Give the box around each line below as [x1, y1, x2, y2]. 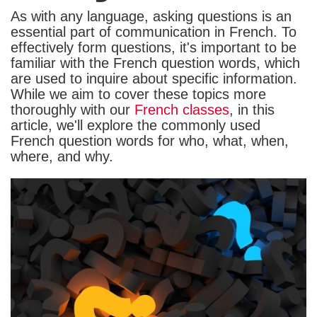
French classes [134, 101, 229, 117]
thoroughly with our [11, 101, 134, 117]
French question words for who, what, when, [11, 132, 289, 149]
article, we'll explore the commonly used [11, 117, 260, 133]
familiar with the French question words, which [11, 54, 300, 71]
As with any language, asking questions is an [11, 8, 292, 24]
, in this [229, 101, 275, 117]
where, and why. [11, 148, 117, 164]
